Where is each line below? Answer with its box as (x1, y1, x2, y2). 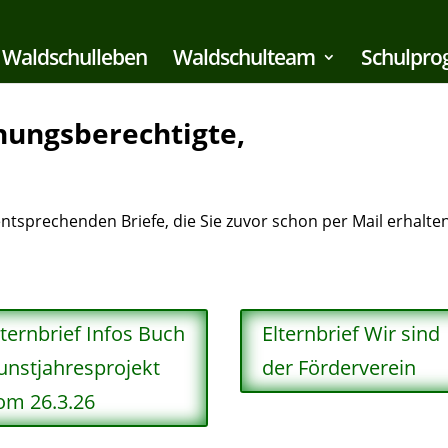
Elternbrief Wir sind (262, 320, 441, 347)
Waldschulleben (2, 43, 147, 71)
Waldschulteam (173, 43, 315, 71)
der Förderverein (262, 354, 417, 381)
